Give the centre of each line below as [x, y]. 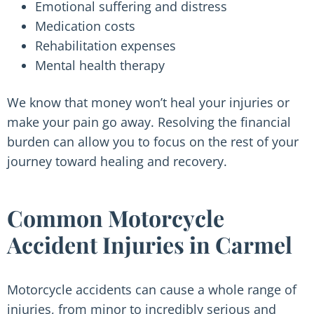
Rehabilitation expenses [105, 46]
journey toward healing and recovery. [117, 161]
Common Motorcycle [116, 218]
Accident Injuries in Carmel [150, 244]
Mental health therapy [100, 65]
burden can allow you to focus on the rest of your [153, 142]
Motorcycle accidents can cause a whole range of [152, 289]
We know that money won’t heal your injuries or [148, 102]
